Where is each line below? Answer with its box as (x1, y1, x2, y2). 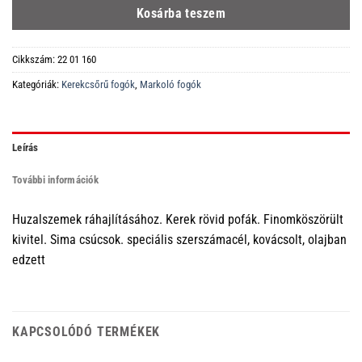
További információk (12, 173, 99, 186)
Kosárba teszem (136, 6, 226, 22)
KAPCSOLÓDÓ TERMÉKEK (12, 323, 161, 339)
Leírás (12, 141, 39, 154)
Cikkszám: (12, 53, 57, 65)
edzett (12, 251, 45, 267)
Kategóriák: (12, 78, 61, 90)
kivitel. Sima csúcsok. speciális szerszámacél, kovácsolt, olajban (12, 231, 347, 247)
